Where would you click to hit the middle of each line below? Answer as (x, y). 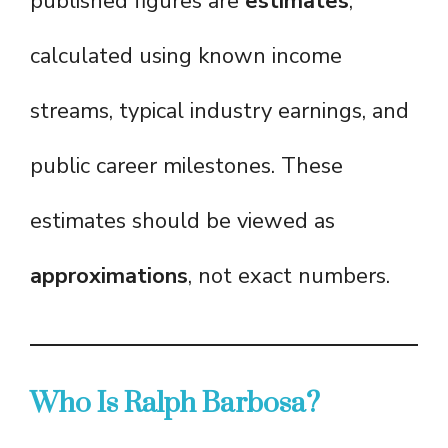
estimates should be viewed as (182, 221)
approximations (109, 276)
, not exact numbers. (289, 276)
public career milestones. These (186, 166)
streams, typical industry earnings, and (219, 111)
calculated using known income (186, 56)
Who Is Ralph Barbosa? (175, 404)
